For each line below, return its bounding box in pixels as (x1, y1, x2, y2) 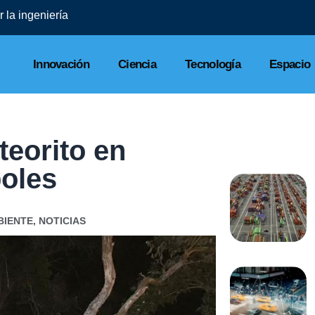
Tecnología (185, 57, 241, 71)
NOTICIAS (38, 215, 86, 227)
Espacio (269, 57, 311, 71)
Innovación (32, 57, 89, 71)
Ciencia (117, 57, 157, 71)
